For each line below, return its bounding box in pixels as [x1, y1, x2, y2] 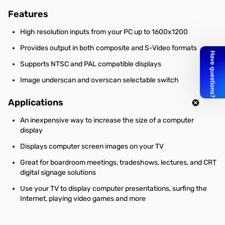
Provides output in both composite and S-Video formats [20, 44, 197, 52]
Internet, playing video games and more [20, 194, 146, 203]
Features [8, 9, 48, 20]
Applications [8, 97, 63, 108]
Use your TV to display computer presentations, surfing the [20, 184, 207, 193]
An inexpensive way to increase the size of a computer [20, 116, 194, 125]
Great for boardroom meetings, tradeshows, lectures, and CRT [20, 158, 216, 167]
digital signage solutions [20, 168, 96, 177]
